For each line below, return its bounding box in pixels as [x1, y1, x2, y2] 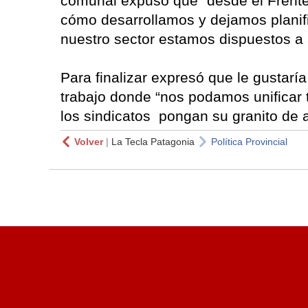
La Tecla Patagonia [111, 135, 195, 147]
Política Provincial [211, 135, 287, 147]
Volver [74, 135, 103, 147]
